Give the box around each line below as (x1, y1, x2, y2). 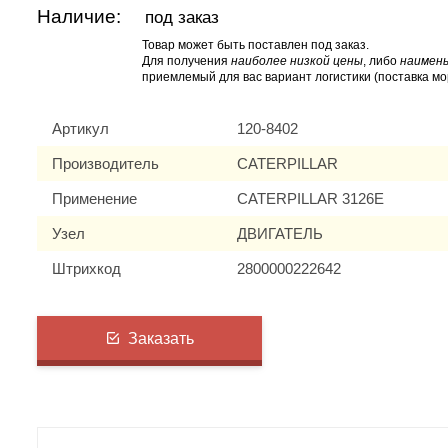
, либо (363, 54, 401, 68)
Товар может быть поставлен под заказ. (142, 38, 370, 52)
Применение (52, 190, 138, 207)
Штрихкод (52, 260, 122, 277)
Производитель (52, 155, 160, 172)
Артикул (52, 120, 110, 137)
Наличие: (37, 6, 122, 27)
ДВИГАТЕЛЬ (237, 225, 324, 242)
